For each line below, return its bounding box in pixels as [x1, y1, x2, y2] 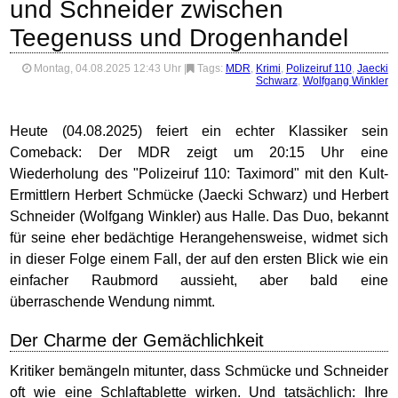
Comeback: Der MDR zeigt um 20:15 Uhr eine [10, 145, 388, 160]
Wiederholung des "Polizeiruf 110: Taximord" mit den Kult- [10, 166, 388, 181]
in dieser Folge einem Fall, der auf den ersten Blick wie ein [10, 251, 388, 267]
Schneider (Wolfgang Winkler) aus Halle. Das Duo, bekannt [10, 209, 388, 224]
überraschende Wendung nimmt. [10, 294, 216, 309]
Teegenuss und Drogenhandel [10, 24, 349, 52]
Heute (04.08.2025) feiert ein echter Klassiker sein [10, 123, 388, 139]
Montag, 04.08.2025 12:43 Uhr [30, 62, 184, 75]
